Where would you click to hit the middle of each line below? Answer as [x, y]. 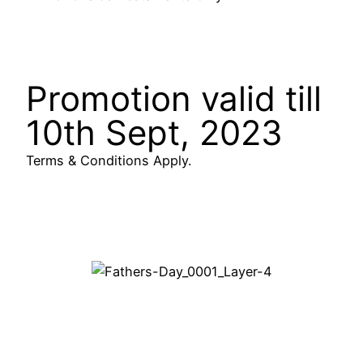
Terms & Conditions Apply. [109, 161]
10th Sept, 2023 [154, 133]
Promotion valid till [174, 99]
